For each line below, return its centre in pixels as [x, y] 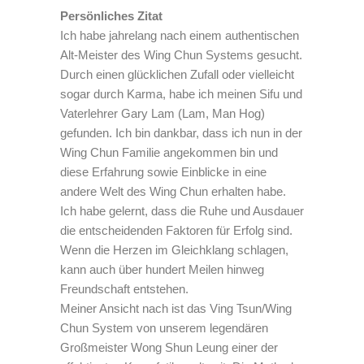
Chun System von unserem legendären [164, 327]
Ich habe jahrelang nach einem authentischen [180, 35]
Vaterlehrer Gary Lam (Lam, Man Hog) [162, 113]
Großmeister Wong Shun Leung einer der [169, 347]
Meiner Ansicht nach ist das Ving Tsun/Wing [176, 308]
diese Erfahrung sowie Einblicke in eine [163, 171]
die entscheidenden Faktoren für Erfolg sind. [176, 230]
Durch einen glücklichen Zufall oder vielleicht [177, 74]
